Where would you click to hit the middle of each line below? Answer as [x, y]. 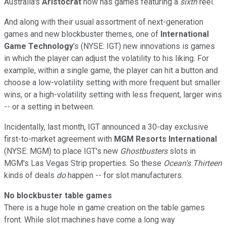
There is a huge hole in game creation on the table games [104, 207]
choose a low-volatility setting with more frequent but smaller [112, 82]
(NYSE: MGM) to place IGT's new [62, 151]
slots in [182, 151]
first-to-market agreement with [59, 139]
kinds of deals [30, 175]
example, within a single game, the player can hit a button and [111, 70]
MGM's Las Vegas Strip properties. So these [84, 163]
